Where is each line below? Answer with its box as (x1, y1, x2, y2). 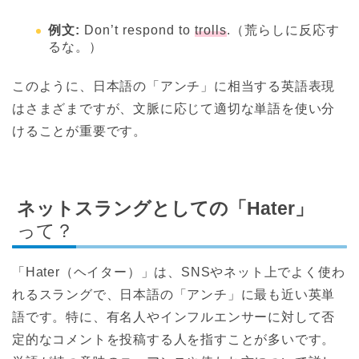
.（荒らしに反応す (227, 23, 340, 38)
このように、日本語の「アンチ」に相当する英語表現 (12, 79, 336, 94)
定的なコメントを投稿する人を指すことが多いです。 (12, 332, 336, 346)
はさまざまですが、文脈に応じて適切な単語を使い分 (12, 102, 336, 116)
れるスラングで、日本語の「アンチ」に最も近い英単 (12, 287, 336, 301)
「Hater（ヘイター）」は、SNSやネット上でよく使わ (12, 264, 345, 279)
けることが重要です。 (12, 124, 147, 139)
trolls (195, 23, 227, 38)
